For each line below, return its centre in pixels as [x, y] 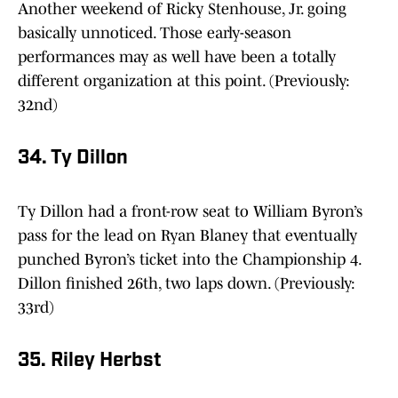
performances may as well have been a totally [177, 57]
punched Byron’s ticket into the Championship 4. [189, 260]
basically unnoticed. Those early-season [155, 33]
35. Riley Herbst [89, 362]
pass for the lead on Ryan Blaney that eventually [187, 236]
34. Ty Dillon [73, 159]
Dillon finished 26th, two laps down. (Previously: [187, 284]
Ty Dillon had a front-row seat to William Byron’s [190, 212]
